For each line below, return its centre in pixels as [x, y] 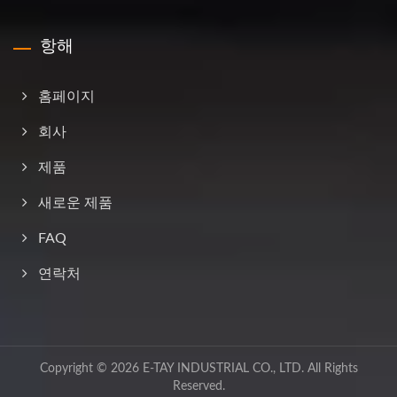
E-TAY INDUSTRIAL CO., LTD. [223, 368]
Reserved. [198, 386]
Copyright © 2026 [91, 368]
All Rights [331, 368]
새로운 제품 [75, 202]
